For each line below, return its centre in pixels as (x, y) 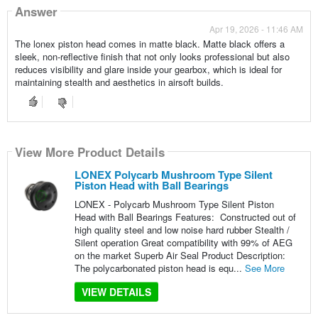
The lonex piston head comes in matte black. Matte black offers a (149, 44)
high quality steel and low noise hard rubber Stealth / (182, 230)
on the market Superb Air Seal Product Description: (180, 256)
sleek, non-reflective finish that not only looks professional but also (152, 57)
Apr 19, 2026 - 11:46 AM (257, 29)
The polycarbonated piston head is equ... (159, 268)
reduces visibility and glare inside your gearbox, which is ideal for (148, 70)
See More (264, 268)
